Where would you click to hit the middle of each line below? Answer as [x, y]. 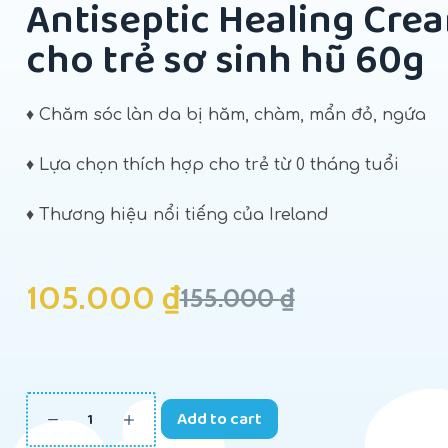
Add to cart [219, 418]
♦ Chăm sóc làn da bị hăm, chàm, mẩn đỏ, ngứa [225, 115]
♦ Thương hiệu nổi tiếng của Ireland [177, 215]
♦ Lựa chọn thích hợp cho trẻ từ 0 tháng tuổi [212, 165]
